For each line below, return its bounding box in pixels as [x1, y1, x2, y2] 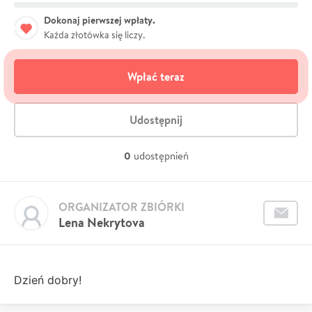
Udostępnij [130, 111, 182, 127]
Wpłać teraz [127, 68, 185, 84]
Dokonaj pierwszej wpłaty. [44, 13, 155, 27]
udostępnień [133, 148, 189, 162]
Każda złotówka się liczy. [44, 28, 145, 41]
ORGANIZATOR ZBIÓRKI [58, 198, 185, 214]
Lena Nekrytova [58, 213, 145, 231]
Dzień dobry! [14, 272, 81, 287]
